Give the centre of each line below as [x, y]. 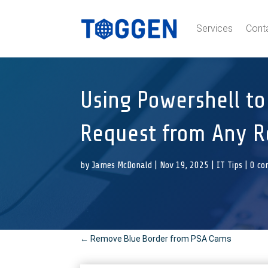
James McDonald [122, 165]
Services [214, 28]
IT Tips [230, 165]
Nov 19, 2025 [185, 165]
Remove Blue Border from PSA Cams [161, 238]
